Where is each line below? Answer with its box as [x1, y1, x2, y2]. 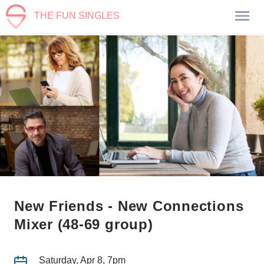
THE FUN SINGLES [34, 11, 120, 21]
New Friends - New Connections [14, 197, 244, 214]
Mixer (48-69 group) [14, 216, 153, 232]
